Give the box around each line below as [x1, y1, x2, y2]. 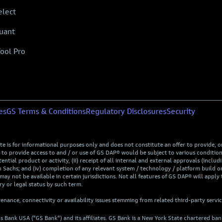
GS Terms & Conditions [6, 107, 86, 116]
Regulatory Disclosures [86, 107, 166, 116]
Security [166, 107, 195, 116]
